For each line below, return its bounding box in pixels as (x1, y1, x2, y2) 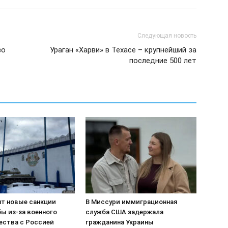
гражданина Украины (85, 218, 154, 226)
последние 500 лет (129, 56, 196, 66)
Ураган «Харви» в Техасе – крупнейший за (50, 45, 196, 55)
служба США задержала (85, 208, 163, 216)
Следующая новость (137, 32, 196, 40)
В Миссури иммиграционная (85, 198, 177, 206)
